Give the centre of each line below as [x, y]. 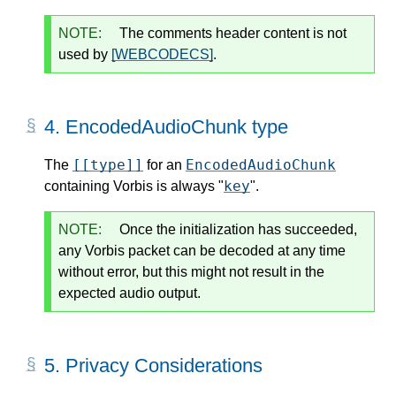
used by [85, 54]
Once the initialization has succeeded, [236, 230]
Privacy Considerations [164, 366]
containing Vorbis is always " [134, 187]
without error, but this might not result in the [191, 272]
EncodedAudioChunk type [177, 126]
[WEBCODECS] [162, 54]
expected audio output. [129, 293]
